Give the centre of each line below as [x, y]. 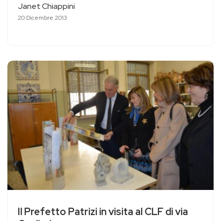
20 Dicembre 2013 [42, 18]
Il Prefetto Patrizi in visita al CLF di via [103, 212]
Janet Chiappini [46, 6]
